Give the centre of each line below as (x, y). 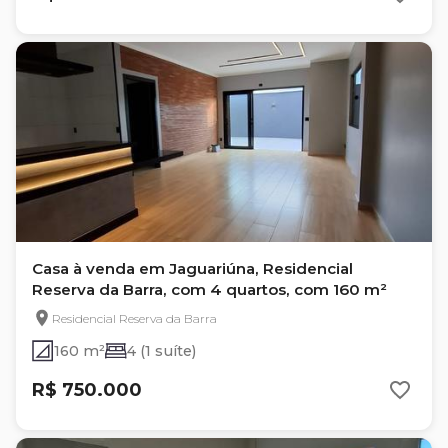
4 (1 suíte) (161, 351)
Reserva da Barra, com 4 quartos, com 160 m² (209, 289)
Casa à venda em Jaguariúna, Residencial (192, 268)
